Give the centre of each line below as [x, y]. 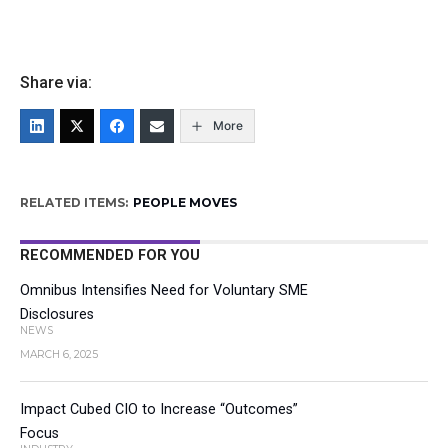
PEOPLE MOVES [184, 202]
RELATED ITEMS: [73, 202]
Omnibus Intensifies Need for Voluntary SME [163, 290]
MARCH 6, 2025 [58, 354]
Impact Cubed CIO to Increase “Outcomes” [158, 409]
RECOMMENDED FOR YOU [109, 255]
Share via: [55, 82]
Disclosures [56, 314]
